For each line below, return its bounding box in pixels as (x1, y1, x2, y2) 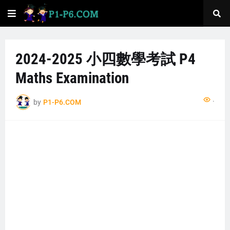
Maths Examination (15, 69, 129, 87)
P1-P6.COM (43, 98, 81, 106)
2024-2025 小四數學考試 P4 (15, 50, 196, 68)
